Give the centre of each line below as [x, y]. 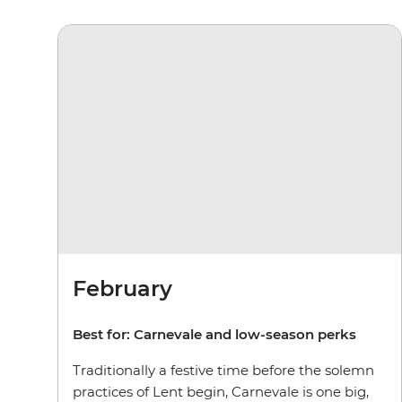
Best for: [103, 334]
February [122, 288]
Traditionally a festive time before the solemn [223, 370]
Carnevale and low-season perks [245, 334]
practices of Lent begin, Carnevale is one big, [221, 391]
